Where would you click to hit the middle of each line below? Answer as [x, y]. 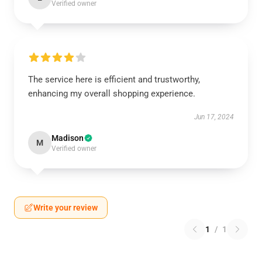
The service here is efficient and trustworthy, [114, 80]
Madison [68, 138]
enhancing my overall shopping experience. [112, 94]
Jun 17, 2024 [214, 117]
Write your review [65, 208]
